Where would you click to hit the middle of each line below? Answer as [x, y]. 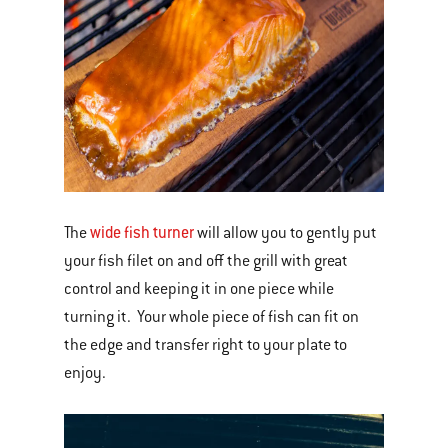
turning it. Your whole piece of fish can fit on [211, 317]
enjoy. [86, 373]
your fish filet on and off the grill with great [206, 261]
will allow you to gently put [285, 233]
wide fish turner [142, 232]
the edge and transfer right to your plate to [205, 345]
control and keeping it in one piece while [199, 289]
